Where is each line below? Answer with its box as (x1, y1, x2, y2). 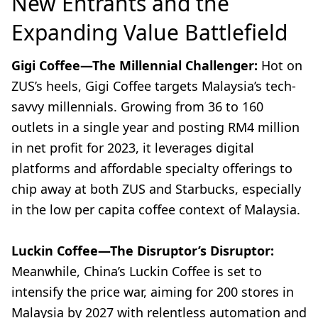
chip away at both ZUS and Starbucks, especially (11, 180, 301, 198)
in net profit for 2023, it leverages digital (11, 139, 254, 157)
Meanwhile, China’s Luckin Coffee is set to (11, 263, 262, 280)
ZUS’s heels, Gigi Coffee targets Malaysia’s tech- (11, 77, 296, 95)
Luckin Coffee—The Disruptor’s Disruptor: (11, 242, 274, 260)
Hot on (258, 57, 302, 75)
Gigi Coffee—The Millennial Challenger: (11, 57, 258, 75)
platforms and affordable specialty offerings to (11, 160, 292, 177)
